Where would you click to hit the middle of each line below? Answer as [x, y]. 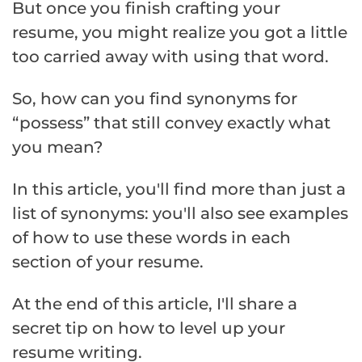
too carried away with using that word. [170, 56]
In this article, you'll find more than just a [179, 189]
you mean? [57, 147]
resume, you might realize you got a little [180, 32]
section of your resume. [108, 261]
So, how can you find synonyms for [155, 98]
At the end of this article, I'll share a [155, 303]
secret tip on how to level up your [149, 328]
